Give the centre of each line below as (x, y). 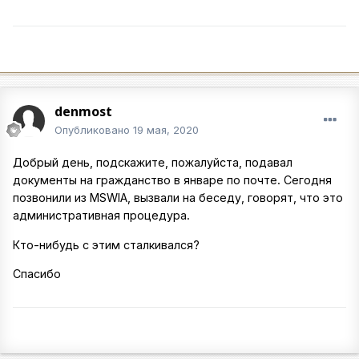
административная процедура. (103, 216)
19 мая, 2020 (166, 130)
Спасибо (37, 273)
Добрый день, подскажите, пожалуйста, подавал (153, 163)
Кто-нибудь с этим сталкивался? (108, 244)
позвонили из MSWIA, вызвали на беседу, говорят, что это (178, 198)
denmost (83, 112)
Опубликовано (94, 130)
